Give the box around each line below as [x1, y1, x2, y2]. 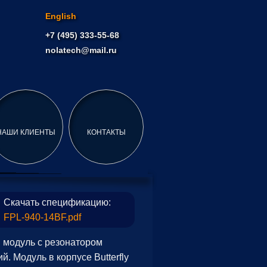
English [45, 11, 76, 21]
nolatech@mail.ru [45, 45, 117, 55]
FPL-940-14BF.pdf [4, 212, 81, 222]
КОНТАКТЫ [86, 128, 126, 136]
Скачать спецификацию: [4, 197, 111, 207]
